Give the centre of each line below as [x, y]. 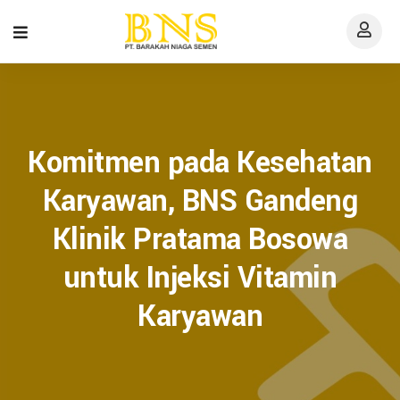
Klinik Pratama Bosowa [200, 240]
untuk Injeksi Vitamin [200, 278]
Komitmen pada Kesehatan [200, 163]
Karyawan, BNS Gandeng [200, 201]
